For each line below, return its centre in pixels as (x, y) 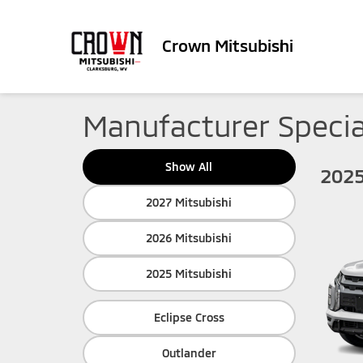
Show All (189, 167)
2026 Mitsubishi (189, 238)
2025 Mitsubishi (189, 273)
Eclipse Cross (189, 317)
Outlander (189, 353)
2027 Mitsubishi (189, 202)
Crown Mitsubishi (228, 46)
